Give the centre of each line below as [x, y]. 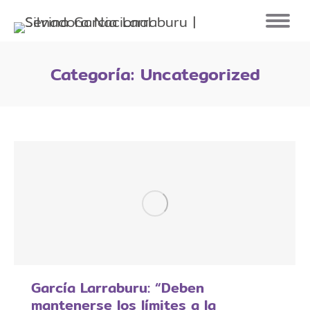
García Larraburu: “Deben [118, 287]
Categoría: [95, 74]
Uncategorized [200, 74]
